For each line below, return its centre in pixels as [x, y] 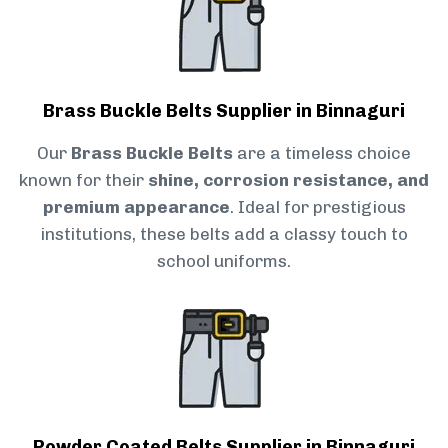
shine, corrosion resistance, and [288, 179]
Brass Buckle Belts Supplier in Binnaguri [224, 110]
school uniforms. [224, 260]
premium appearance [136, 206]
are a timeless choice [322, 152]
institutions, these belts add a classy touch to [224, 233]
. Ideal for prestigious [317, 206]
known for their [83, 179]
